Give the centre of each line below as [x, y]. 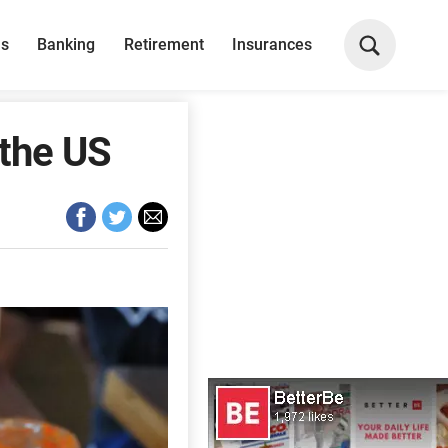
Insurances [271, 44]
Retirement [163, 44]
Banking [66, 44]
